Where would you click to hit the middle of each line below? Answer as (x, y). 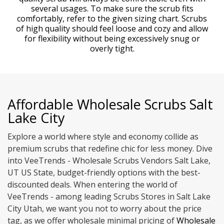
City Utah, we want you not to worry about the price (104, 209)
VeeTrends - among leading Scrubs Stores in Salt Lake (109, 197)
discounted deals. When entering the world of (92, 185)
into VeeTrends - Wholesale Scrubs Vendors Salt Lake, (109, 161)
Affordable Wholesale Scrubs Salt (110, 104)
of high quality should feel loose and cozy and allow (112, 29)
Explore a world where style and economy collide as (103, 137)
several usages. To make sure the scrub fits (112, 9)
